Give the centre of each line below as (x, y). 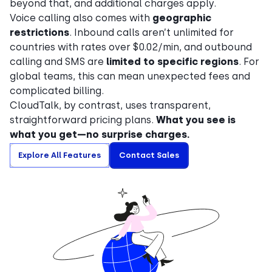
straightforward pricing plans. (83, 120)
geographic (182, 18)
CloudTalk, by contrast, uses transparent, (110, 105)
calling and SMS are (58, 62)
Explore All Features (59, 155)
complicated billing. (57, 91)
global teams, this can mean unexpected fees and (130, 76)
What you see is (196, 120)
